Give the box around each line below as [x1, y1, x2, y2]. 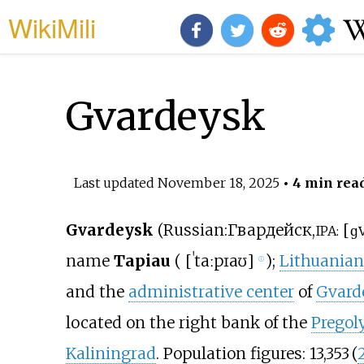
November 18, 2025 [157, 174, 279, 191]
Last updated [73, 174, 158, 191]
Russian [162, 220, 224, 240]
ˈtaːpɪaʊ [192, 251, 247, 271]
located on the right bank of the [65, 313, 311, 333]
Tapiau [113, 251, 171, 271]
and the [65, 282, 128, 302]
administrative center [128, 282, 294, 302]
